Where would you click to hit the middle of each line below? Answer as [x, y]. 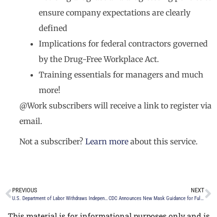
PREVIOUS [25, 190]
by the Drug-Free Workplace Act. [99, 59]
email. [31, 121]
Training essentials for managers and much [121, 75]
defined [53, 28]
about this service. [163, 141]
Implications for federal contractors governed [123, 44]
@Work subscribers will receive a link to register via [116, 106]
